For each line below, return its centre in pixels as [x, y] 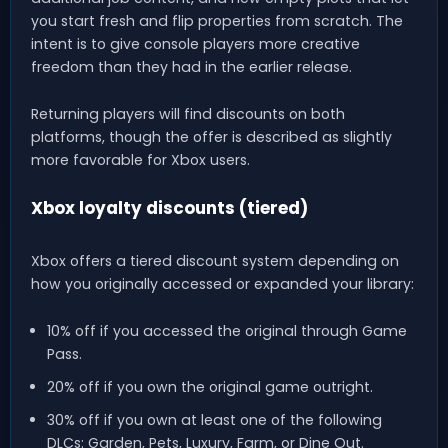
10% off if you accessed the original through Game [226, 330]
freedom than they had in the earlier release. [191, 67]
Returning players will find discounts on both [188, 114]
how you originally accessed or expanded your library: [222, 283]
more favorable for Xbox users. [140, 160]
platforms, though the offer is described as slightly [211, 137]
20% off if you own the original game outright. [209, 386]
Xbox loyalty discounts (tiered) [169, 208]
